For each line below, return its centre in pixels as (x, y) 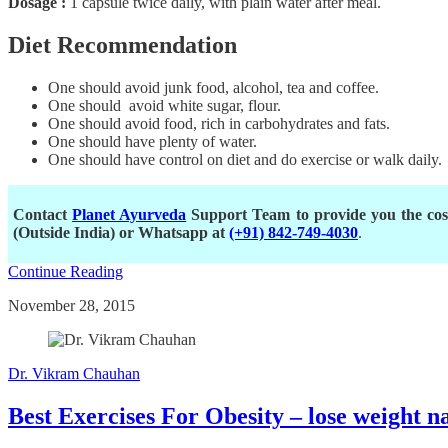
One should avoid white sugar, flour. (164, 106)
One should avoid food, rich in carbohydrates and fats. (219, 124)
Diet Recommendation (122, 45)
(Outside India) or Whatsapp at (121, 233)
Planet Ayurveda (129, 215)
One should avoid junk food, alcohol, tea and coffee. (213, 88)
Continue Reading (65, 272)
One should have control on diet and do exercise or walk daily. (245, 160)
